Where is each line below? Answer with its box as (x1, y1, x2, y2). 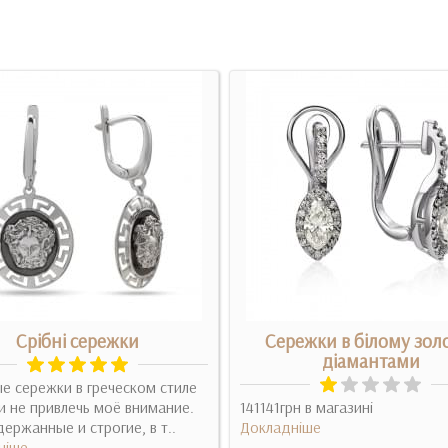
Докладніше (240, 417, 321, 437)
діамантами (321, 349, 420, 373)
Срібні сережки (15, 329, 139, 353)
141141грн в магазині (240, 397, 373, 417)
